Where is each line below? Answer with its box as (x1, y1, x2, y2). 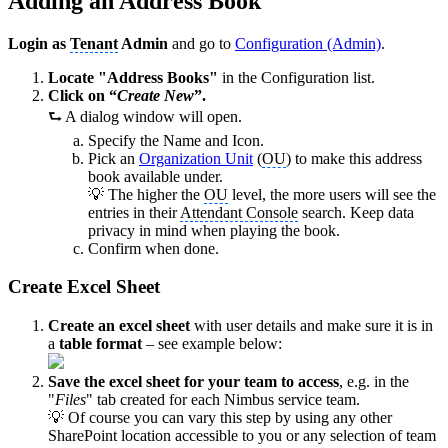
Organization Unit (139, 149, 253, 167)
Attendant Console (180, 203, 298, 221)
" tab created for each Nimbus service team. (86, 391, 360, 409)
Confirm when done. (88, 239, 219, 257)
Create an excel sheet (48, 317, 190, 335)
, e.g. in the (339, 373, 409, 391)
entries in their (88, 203, 180, 221)
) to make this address (286, 149, 422, 167)
